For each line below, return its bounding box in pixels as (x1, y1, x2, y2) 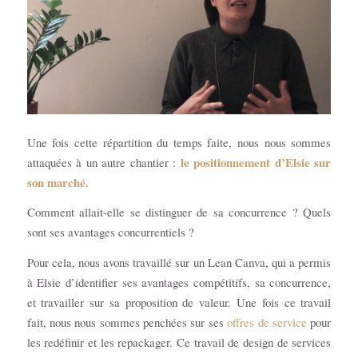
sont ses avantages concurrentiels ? (26, 224, 198, 241)
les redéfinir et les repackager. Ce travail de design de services (26, 334, 332, 351)
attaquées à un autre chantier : (26, 153, 181, 170)
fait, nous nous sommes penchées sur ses (26, 314, 228, 331)
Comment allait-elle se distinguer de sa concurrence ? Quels (26, 204, 332, 221)
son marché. (26, 173, 93, 191)
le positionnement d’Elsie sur (180, 153, 332, 171)
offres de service (227, 314, 308, 331)
